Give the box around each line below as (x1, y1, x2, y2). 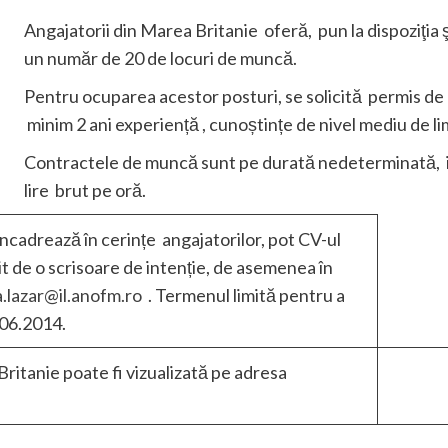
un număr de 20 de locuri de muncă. (24, 47, 298, 69)
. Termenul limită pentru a (142, 284, 346, 306)
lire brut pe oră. (24, 179, 147, 201)
